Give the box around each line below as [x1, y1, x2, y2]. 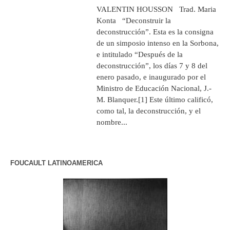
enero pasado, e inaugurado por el [97, 72, 206, 81]
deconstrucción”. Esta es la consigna [97, 27, 214, 36]
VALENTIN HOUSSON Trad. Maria [97, 5, 217, 13]
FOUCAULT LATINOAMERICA [10, 159, 103, 167]
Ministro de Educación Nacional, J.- [97, 84, 212, 92]
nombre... [97, 118, 128, 126]
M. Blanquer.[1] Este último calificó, [97, 95, 214, 104]
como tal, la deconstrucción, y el [97, 106, 201, 115]
